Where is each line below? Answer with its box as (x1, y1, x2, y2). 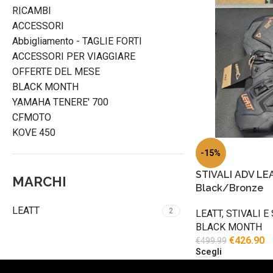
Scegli (195, 247, 222, 258)
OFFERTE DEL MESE (12, 66, 100, 77)
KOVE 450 (12, 127, 55, 138)
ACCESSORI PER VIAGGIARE (12, 51, 135, 62)
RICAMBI (12, 5, 51, 16)
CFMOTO (12, 112, 51, 123)
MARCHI (12, 174, 66, 190)
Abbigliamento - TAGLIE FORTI (12, 35, 142, 47)
